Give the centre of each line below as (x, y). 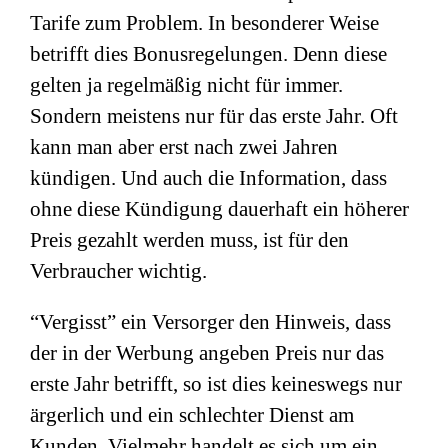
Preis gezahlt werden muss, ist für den (189, 240)
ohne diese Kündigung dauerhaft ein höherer (219, 209)
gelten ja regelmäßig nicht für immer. (186, 85)
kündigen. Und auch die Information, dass (208, 178)
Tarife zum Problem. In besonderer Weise (204, 23)
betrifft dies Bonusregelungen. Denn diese (208, 54)
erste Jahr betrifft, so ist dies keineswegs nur (216, 384)
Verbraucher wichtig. (118, 271)
